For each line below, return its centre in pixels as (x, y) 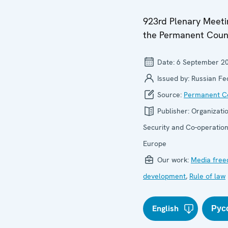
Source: (169, 95)
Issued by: (173, 78)
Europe (155, 144)
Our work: (173, 160)
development (164, 176)
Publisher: (173, 111)
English (165, 208)
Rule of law (207, 176)
